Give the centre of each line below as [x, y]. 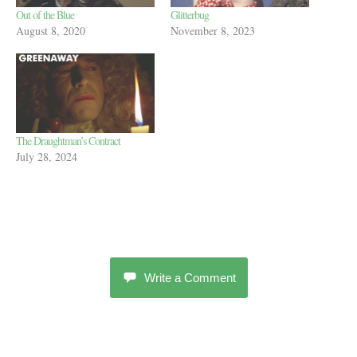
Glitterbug [190, 15]
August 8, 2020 [51, 31]
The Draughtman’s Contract [68, 140]
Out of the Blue [45, 15]
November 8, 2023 [213, 31]
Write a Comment [190, 277]
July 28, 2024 [47, 156]
